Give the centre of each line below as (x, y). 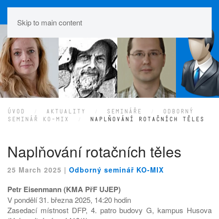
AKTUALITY (66, 111)
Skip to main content (50, 22)
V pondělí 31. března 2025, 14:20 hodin (69, 199)
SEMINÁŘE (124, 111)
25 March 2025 (34, 169)
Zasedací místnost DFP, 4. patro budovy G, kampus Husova (109, 210)
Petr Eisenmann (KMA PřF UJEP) (64, 189)
